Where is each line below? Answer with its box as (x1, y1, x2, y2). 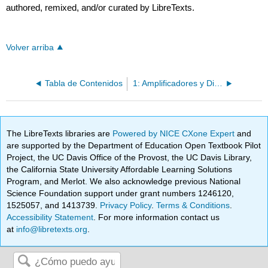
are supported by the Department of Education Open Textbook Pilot (7, 141, 261, 151)
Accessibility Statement (7, 212, 94, 223)
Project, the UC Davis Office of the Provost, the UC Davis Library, (7, 153, 252, 163)
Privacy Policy (100, 200, 152, 211)
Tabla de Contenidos (45, 79, 123, 89)
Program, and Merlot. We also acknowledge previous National (7, 176, 241, 187)
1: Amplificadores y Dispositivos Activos (214, 79, 223, 89)
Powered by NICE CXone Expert (112, 129, 237, 139)
